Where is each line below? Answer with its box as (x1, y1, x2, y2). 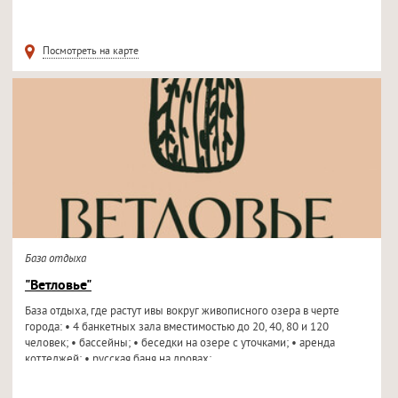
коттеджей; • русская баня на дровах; (24, 353, 211, 367)
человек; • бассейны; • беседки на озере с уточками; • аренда (24, 337, 335, 351)
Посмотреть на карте (42, 45, 139, 59)
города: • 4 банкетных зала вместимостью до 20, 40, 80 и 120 (24, 321, 329, 335)
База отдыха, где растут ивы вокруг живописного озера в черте (24, 305, 339, 319)
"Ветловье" (24, 277, 92, 295)
